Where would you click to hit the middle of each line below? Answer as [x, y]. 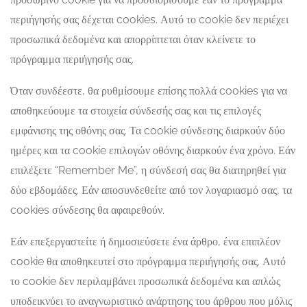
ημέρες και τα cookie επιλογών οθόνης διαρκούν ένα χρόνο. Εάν [153, 150]
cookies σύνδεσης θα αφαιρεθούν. [87, 210]
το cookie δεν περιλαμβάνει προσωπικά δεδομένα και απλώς [145, 281]
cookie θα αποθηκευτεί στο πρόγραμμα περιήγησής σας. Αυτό [148, 261]
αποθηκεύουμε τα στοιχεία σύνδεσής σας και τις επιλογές [136, 111]
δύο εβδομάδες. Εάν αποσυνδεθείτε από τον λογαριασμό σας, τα [151, 190]
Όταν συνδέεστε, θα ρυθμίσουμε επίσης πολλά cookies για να [149, 91]
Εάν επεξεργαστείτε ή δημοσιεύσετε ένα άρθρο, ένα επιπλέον [145, 242]
